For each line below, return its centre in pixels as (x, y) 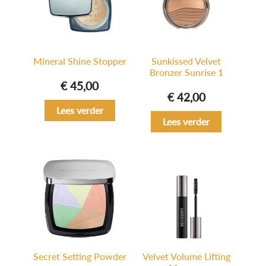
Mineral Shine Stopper (80, 61)
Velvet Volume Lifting (186, 256)
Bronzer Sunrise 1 (186, 72)
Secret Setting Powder (80, 256)
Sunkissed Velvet (186, 61)
